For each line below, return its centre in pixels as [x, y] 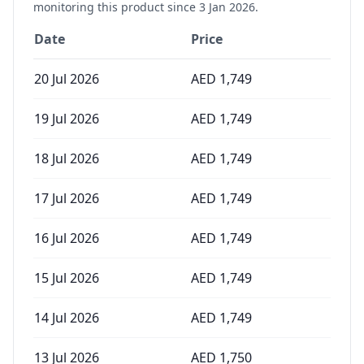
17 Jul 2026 [67, 198]
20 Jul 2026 [67, 79]
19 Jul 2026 [67, 119]
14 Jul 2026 [67, 318]
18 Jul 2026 [67, 158]
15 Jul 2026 [67, 278]
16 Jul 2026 [67, 238]
